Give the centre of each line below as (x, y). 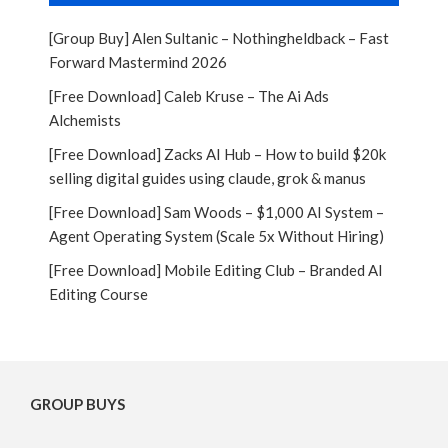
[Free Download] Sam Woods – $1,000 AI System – (216, 211)
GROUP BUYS (77, 403)
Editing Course (98, 293)
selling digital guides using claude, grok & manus (207, 177)
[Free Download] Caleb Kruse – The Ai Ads (189, 95)
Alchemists (85, 119)
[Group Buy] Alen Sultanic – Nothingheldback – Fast (219, 37)
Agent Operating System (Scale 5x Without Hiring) (216, 235)
